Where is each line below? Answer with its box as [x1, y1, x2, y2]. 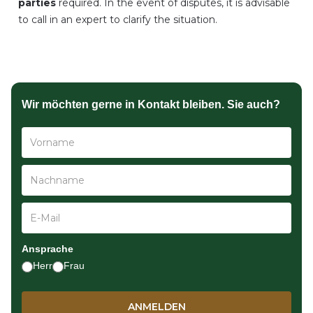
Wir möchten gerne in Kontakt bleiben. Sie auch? [22, 99, 280, 110]
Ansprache [22, 243, 73, 254]
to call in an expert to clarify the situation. [18, 13, 217, 26]
